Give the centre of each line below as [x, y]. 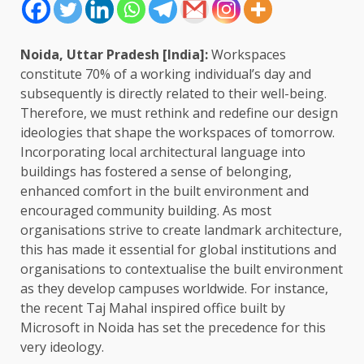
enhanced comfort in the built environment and [165, 191]
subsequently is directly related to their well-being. [173, 94]
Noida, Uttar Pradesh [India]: [114, 55]
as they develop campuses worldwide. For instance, [174, 289]
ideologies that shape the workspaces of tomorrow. [178, 133]
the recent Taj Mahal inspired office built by [153, 308]
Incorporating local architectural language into [163, 152]
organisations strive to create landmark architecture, [181, 230]
